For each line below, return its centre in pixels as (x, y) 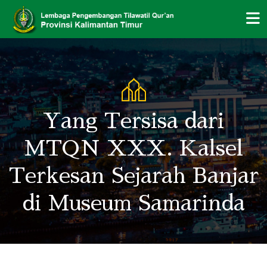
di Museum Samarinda (133, 203)
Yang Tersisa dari (133, 121)
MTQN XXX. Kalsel (133, 148)
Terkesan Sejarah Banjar (133, 176)
